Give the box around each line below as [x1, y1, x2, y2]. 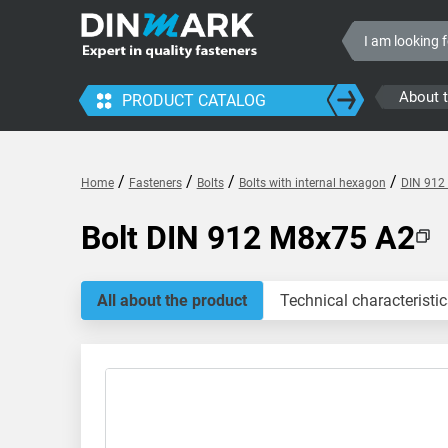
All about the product [96, 291, 247, 310]
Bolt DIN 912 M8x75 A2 [80, 219, 415, 257]
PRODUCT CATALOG [121, 91, 266, 110]
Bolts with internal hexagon [238, 176, 386, 190]
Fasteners [128, 176, 182, 190]
